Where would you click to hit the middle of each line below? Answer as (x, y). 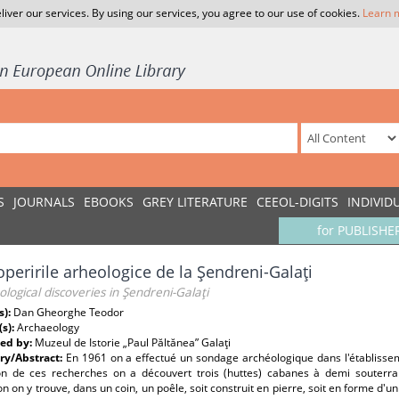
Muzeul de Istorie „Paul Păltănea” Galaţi (133, 342)
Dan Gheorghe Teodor (69, 312)
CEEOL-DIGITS (297, 202)
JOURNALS (44, 202)
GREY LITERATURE (195, 202)
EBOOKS (109, 202)
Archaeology (48, 327)
